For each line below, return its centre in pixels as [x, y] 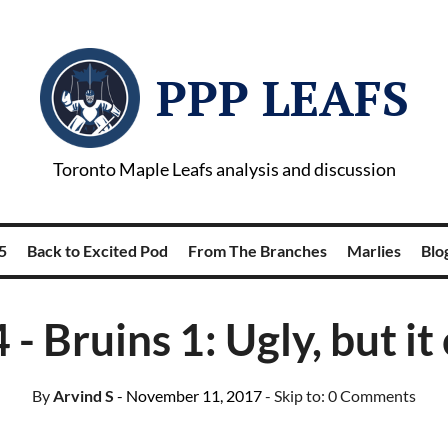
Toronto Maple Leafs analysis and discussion [224, 169]
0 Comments [372, 395]
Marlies [373, 250]
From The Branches [257, 250]
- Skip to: [296, 395]
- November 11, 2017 [189, 395]
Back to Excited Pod [97, 250]
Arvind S [82, 395]
